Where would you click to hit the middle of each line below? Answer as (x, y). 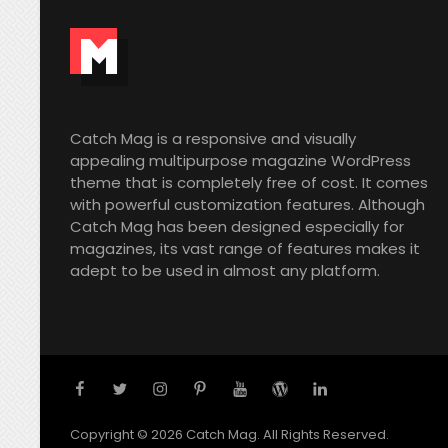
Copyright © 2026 (128, 434)
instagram (192, 388)
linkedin (341, 388)
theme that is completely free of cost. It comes (249, 182)
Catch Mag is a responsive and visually (213, 138)
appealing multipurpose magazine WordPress (241, 160)
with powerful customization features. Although (248, 204)
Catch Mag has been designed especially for (237, 226)
